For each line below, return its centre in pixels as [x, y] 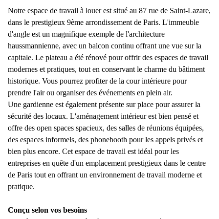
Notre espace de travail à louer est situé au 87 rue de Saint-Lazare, [109, 10]
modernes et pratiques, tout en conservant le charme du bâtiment [106, 69]
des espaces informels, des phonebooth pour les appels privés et [105, 139]
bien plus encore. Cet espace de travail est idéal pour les [93, 151]
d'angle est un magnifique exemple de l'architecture [86, 34]
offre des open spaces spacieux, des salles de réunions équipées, [106, 128]
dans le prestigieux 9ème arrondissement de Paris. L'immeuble [103, 22]
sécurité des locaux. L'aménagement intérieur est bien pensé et [103, 116]
